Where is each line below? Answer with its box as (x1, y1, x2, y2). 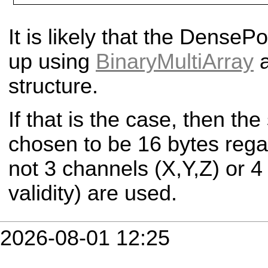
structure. (8, 74, 98, 98)
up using (8, 49, 96, 74)
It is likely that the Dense (8, 25, 242, 49)
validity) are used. (8, 181, 177, 205)
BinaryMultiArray (96, 49, 254, 74)
